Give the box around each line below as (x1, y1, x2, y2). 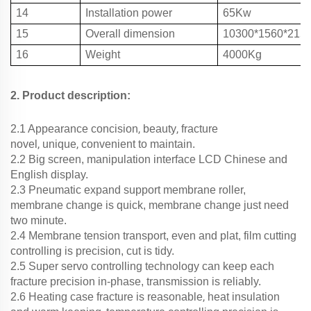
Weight (85, 48, 121, 60)
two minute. (10, 214, 67, 226)
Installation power (85, 6, 173, 19)
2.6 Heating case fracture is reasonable (10, 290, 203, 303)
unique (42, 137, 76, 150)
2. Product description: (10, 89, 131, 101)
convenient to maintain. (81, 137, 195, 150)
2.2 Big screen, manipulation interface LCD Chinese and (10, 153, 287, 165)
